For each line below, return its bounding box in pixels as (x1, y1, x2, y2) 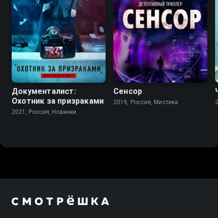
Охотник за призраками (12, 96, 104, 106)
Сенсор (113, 86, 143, 96)
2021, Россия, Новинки (12, 108, 77, 115)
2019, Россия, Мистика (113, 98, 179, 106)
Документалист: (12, 86, 76, 96)
